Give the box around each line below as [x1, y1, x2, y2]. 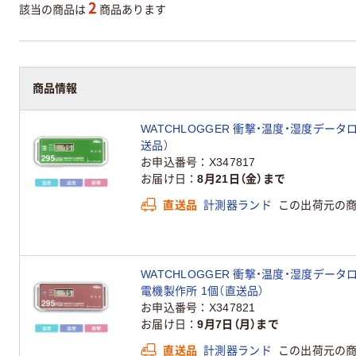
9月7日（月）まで [197, 318, 279, 331]
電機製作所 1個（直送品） [141, 284, 265, 297]
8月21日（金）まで [197, 172, 286, 185]
